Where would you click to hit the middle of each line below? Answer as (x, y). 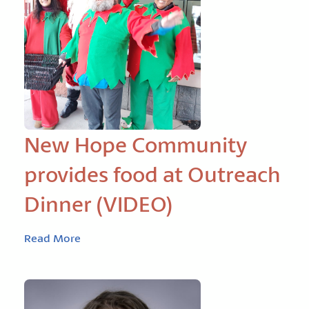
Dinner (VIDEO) (98, 204)
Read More (52, 238)
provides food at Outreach (152, 174)
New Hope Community (136, 144)
